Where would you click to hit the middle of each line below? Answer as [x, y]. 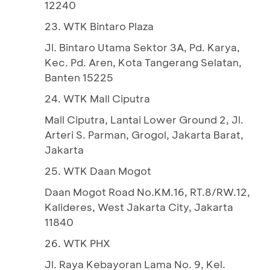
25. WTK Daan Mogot [98, 171]
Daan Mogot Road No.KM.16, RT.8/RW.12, [147, 192]
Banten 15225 [79, 77]
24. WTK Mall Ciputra [97, 98]
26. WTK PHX [77, 243]
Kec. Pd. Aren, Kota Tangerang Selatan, [143, 62]
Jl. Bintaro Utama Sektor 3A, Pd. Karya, [142, 47]
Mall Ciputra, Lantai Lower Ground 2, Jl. [144, 119]
